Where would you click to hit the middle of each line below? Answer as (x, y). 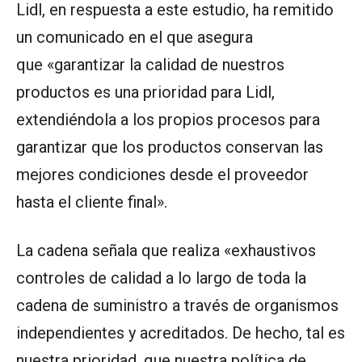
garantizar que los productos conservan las (170, 147)
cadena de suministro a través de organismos (177, 305)
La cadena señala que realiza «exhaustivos (166, 250)
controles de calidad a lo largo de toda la (161, 278)
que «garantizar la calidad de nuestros (150, 64)
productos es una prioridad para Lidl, (145, 92)
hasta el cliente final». (92, 202)
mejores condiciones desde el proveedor (162, 174)
